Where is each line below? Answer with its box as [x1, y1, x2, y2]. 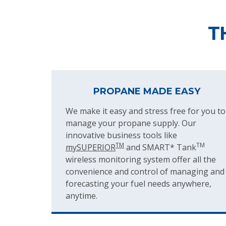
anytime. [66, 190, 97, 202]
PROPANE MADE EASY [93, 86, 201, 97]
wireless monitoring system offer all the [66, 154, 216, 165]
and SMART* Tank [124, 142, 196, 153]
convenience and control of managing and [66, 166, 224, 178]
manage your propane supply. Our [66, 118, 196, 129]
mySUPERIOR [66, 142, 116, 153]
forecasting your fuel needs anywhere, [66, 178, 211, 190]
